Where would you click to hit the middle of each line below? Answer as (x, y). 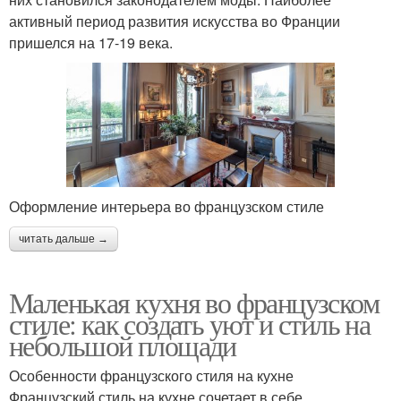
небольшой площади (123, 345)
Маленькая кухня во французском (194, 302)
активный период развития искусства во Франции (175, 21)
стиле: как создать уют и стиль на (190, 323)
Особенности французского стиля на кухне (151, 375)
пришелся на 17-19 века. (91, 43)
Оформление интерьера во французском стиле (166, 206)
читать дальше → (64, 239)
